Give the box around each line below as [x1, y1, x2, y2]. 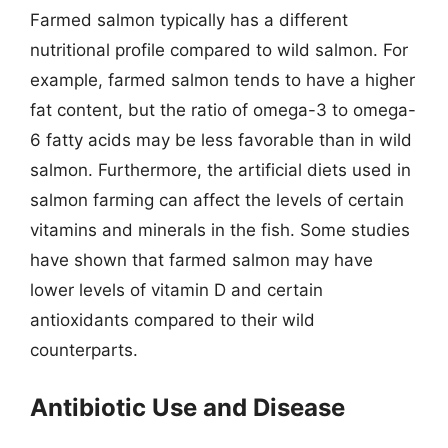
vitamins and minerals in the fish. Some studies [30, 220, 410, 240]
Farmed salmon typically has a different [30, 10, 348, 30]
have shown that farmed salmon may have [30, 250, 373, 270]
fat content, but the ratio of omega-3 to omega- [30, 100, 416, 120]
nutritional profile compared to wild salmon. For [30, 40, 408, 60]
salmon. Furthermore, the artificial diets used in [30, 160, 411, 180]
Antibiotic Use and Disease [30, 392, 345, 422]
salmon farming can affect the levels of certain [30, 190, 404, 210]
